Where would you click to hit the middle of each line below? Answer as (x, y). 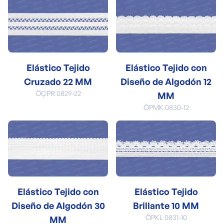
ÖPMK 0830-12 (166, 107)
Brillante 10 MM (166, 206)
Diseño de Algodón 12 (166, 81)
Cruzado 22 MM (58, 81)
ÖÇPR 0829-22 (58, 93)
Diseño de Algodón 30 (58, 206)
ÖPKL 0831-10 (166, 217)
